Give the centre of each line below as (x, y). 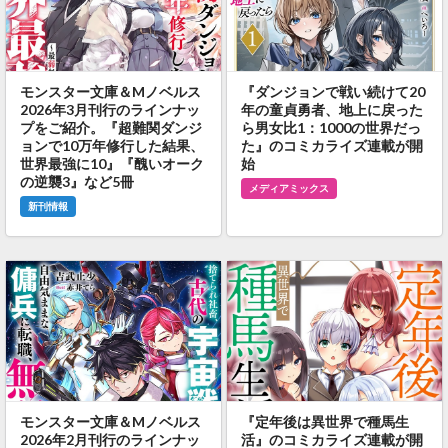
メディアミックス (289, 188)
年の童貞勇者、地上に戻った (331, 109)
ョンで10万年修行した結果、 (111, 145)
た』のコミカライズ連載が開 (331, 145)
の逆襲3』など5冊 (76, 181)
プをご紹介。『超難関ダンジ (110, 127)
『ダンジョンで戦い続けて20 (332, 91)
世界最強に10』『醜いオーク (111, 163)
